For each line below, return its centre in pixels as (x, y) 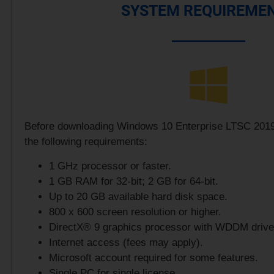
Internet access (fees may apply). (126, 242)
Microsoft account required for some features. (154, 257)
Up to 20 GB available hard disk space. (138, 196)
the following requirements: (86, 142)
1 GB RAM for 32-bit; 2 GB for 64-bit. (134, 181)
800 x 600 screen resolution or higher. (135, 212)
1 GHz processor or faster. (110, 166)
